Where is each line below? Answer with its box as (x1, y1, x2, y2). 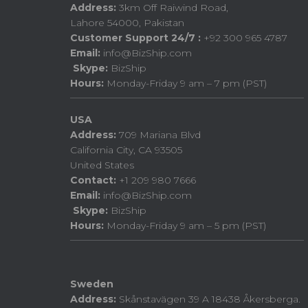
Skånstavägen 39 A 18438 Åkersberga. (116, 293, 300, 305)
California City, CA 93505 (70, 144, 182, 156)
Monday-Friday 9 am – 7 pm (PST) (104, 77, 267, 89)
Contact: (70, 174, 116, 186)
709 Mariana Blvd (116, 129, 201, 141)
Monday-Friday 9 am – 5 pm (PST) (104, 219, 266, 232)
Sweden (70, 278, 113, 290)
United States (70, 159, 134, 171)
